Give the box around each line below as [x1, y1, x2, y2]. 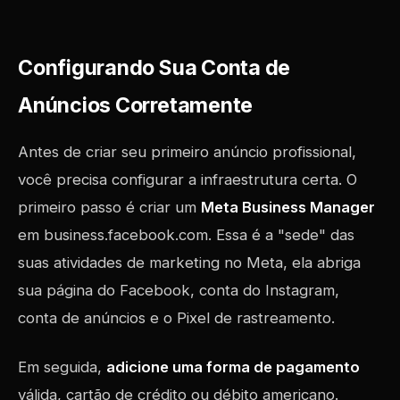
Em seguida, [18, 358, 106, 376]
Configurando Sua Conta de [18, 55, 291, 80]
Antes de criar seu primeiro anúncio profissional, [18, 143, 356, 161]
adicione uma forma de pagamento [106, 358, 360, 376]
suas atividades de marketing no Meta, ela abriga [18, 254, 361, 271]
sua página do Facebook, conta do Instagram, [18, 281, 339, 299]
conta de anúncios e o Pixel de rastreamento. [18, 309, 335, 327]
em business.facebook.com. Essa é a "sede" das [18, 226, 354, 244]
